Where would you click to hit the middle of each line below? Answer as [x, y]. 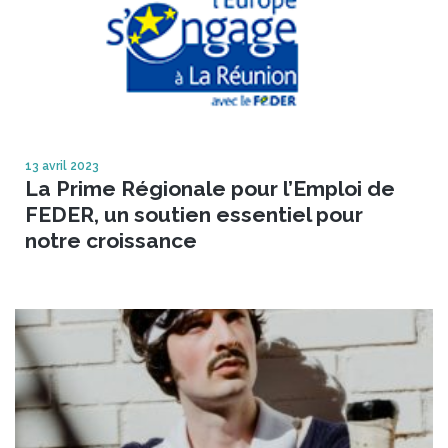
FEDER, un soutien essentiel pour [194, 214]
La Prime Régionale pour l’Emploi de [210, 188]
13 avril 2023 [62, 165]
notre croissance [111, 240]
